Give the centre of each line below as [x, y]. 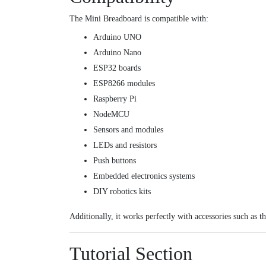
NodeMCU [111, 115]
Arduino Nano [117, 53]
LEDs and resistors [125, 145]
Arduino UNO [117, 37]
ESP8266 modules [124, 84]
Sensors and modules [128, 130]
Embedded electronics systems [144, 176]
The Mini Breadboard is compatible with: [139, 19]
